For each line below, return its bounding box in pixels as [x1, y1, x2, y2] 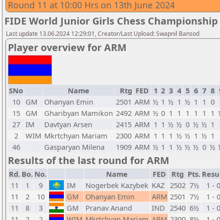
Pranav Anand [85, 203, 132, 213]
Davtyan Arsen [44, 119, 92, 129]
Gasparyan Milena [44, 142, 105, 152]
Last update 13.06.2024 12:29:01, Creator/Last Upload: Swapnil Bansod [6, 29, 199, 38]
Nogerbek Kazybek [85, 180, 148, 190]
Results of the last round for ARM [8, 154, 169, 167]
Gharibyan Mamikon [44, 108, 113, 118]
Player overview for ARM [8, 41, 127, 54]
